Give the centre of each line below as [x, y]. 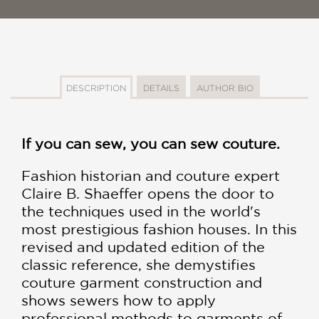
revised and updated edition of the [143, 247]
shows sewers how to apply [119, 300]
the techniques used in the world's [141, 211]
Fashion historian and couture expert [151, 176]
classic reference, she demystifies [138, 265]
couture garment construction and [142, 282]
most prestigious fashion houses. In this [159, 229]
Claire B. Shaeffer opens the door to [148, 193]
